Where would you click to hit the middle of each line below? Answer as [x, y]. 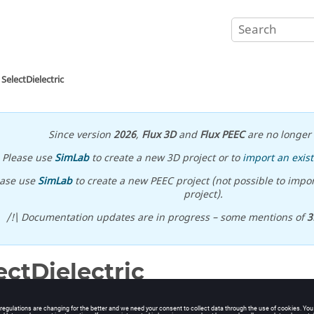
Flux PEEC [222, 135]
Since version [81, 135]
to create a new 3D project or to [166, 158]
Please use [29, 158]
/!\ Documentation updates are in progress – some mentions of [156, 218]
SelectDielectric [33, 80]
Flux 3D [158, 135]
